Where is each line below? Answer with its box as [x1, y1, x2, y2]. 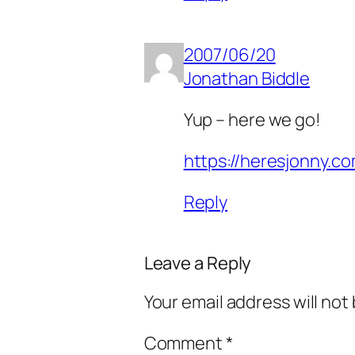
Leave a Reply [143, 250, 252, 275]
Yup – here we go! [183, 107, 321, 132]
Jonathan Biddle [183, 66, 311, 90]
